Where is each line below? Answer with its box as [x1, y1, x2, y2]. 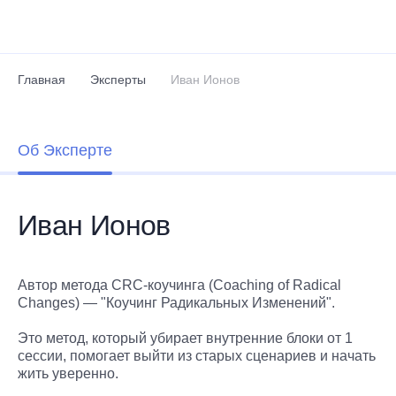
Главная [18, 72, 65, 87]
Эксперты [90, 72, 146, 87]
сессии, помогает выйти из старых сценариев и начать [18, 348, 376, 363]
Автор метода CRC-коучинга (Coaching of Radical [18, 278, 341, 293]
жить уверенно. [18, 366, 118, 381]
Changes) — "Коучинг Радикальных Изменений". [18, 295, 335, 310]
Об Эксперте [18, 141, 112, 159]
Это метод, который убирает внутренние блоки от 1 [18, 331, 353, 346]
